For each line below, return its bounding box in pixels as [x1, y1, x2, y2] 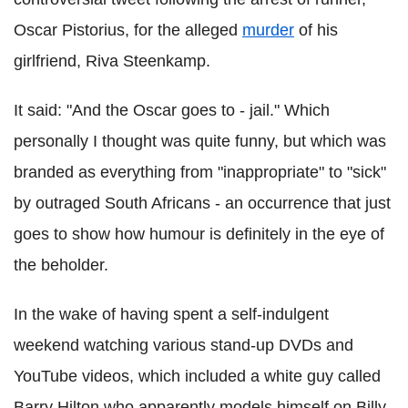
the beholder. [14, 256, 108, 275]
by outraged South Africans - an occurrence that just [14, 194, 391, 213]
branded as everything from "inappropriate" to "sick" [14, 163, 386, 182]
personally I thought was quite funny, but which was [14, 132, 386, 151]
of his [294, 21, 338, 40]
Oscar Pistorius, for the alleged [14, 21, 242, 40]
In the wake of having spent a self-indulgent [14, 305, 329, 324]
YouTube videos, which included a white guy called [14, 367, 381, 386]
